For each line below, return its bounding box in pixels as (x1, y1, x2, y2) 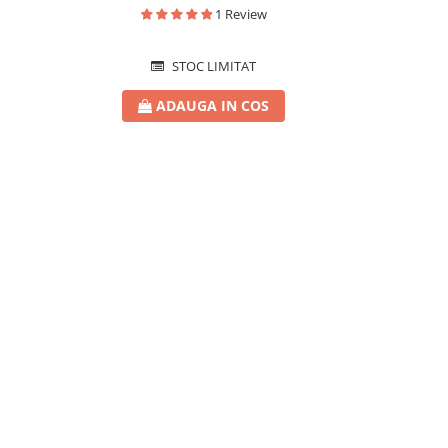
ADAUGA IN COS (156, 96, 269, 115)
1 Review (215, 5, 267, 23)
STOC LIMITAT (169, 57, 256, 75)
